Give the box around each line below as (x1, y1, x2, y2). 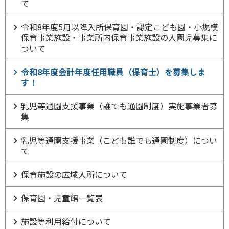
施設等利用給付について (21, 215, 111, 228)
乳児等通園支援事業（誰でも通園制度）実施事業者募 (21, 100, 217, 112)
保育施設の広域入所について (21, 168, 127, 181)
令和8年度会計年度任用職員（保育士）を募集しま (21, 65, 205, 78)
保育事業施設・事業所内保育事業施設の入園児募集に (21, 31, 217, 44)
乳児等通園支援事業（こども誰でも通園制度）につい (21, 134, 217, 147)
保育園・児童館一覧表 (21, 192, 103, 204)
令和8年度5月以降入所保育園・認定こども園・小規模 (21, 20, 218, 33)
